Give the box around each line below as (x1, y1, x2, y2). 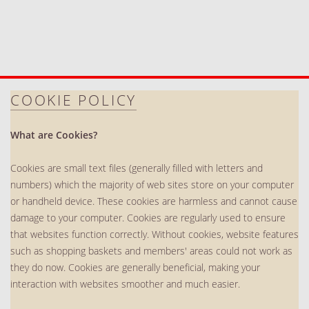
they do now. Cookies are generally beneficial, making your (10, 260, 260, 274)
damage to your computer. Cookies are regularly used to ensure (10, 210, 286, 224)
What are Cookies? (10, 128, 97, 141)
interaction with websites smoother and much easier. (10, 277, 240, 290)
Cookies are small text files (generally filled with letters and (10, 161, 263, 175)
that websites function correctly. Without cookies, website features (10, 227, 299, 241)
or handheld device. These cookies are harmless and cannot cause (10, 194, 297, 208)
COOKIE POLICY (10, 90, 137, 110)
